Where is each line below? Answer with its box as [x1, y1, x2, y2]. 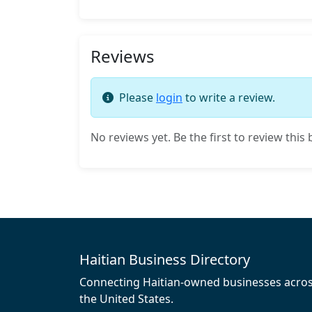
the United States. [79, 291, 173, 307]
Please [119, 90, 156, 106]
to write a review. [182, 90, 275, 106]
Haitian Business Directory [79, 250, 250, 270]
